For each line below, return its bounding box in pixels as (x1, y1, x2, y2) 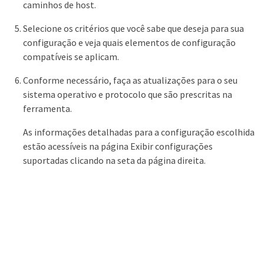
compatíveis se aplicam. (23, 51, 119, 63)
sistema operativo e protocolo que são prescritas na (23, 88, 232, 101)
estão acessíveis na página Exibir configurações (23, 140, 213, 153)
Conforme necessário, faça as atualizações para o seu (23, 74, 237, 87)
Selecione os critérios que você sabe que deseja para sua (23, 22, 244, 35)
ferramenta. (23, 103, 72, 115)
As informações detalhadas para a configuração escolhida (23, 126, 255, 138)
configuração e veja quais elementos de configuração (23, 37, 236, 49)
